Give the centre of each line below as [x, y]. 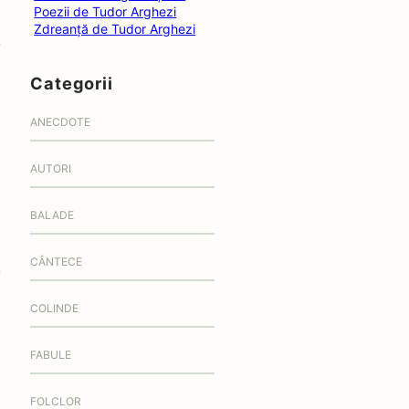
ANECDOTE [61, 122]
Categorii [72, 84]
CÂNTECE [57, 262]
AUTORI [51, 169]
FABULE [51, 355]
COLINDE [55, 309]
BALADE [52, 215]
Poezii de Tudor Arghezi [105, 12]
